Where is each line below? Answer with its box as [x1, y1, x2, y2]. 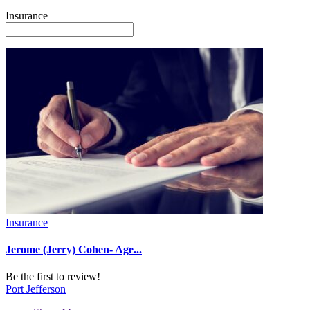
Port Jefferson [6, 283, 66, 295]
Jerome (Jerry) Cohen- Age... [6, 244, 142, 256]
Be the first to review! [6, 271, 100, 283]
